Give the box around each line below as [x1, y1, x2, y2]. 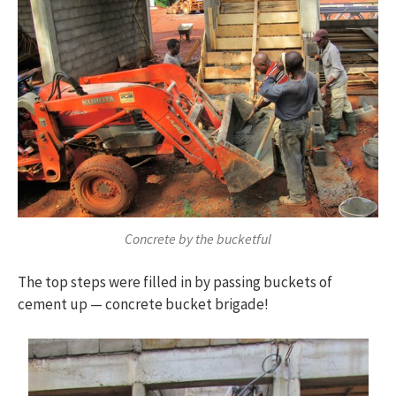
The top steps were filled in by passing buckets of [18, 272, 332, 293]
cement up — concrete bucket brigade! [18, 294, 269, 315]
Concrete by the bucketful [125, 229, 271, 247]
